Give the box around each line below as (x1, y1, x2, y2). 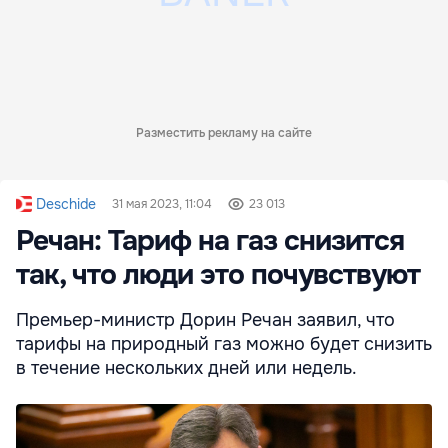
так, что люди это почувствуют (16, 256, 420, 293)
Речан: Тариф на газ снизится (16, 222, 404, 259)
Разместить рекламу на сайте (136, 124, 312, 141)
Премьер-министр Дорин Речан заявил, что (16, 308, 395, 331)
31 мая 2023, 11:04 (112, 195, 212, 212)
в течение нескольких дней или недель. (16, 356, 357, 379)
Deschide (36, 194, 96, 213)
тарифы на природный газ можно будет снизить (16, 332, 432, 355)
